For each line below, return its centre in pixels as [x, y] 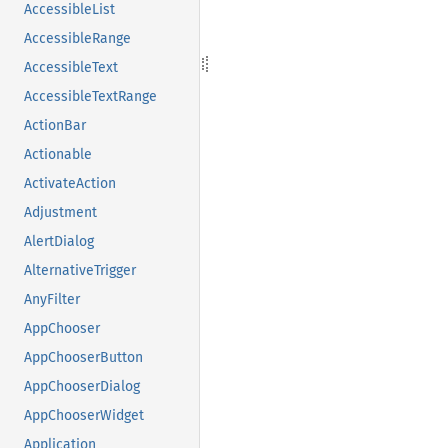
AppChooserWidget [84, 415]
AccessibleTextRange [90, 96]
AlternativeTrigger [80, 270]
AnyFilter [52, 299]
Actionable [58, 154]
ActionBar [55, 125]
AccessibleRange [77, 38]
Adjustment [60, 212]
